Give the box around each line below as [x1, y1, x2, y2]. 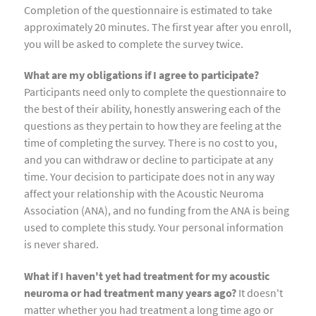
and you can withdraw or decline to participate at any [24, 152, 273, 167]
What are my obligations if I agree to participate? [24, 68, 259, 83]
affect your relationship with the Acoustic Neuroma [24, 186, 264, 201]
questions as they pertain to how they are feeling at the [24, 119, 281, 133]
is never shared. [24, 237, 99, 252]
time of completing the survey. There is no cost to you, [24, 135, 277, 150]
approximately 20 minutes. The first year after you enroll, [24, 19, 291, 34]
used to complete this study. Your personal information [24, 220, 284, 235]
